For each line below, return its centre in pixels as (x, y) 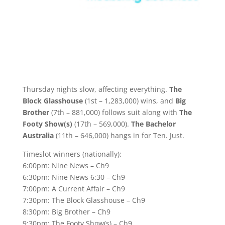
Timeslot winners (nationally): (72, 154)
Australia (38, 136)
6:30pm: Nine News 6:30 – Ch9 (74, 177)
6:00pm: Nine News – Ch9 (66, 166)
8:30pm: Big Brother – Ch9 (66, 212)
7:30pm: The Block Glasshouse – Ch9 (84, 200)
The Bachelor (153, 124)
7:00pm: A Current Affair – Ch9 (74, 189)
